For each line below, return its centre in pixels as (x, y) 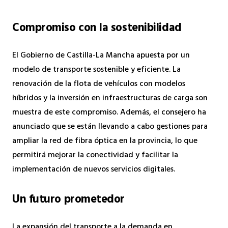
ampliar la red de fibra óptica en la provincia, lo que (105, 141)
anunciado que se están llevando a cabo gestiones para (110, 127)
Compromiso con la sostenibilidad (97, 29)
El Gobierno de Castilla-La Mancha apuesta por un (101, 56)
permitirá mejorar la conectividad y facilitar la (95, 155)
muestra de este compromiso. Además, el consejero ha (109, 113)
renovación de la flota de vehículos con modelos (99, 84)
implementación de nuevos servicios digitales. (94, 170)
